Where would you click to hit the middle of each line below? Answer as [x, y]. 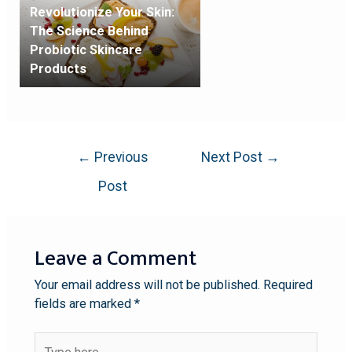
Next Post [234, 158]
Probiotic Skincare [86, 49]
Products [58, 68]
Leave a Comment [115, 258]
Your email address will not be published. [147, 284]
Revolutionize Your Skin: [102, 12]
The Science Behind [89, 31]
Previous [120, 158]
